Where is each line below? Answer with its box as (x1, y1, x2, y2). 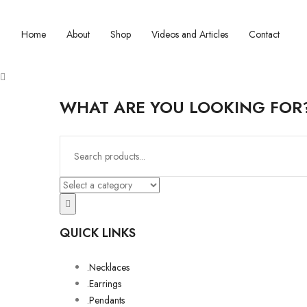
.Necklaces (87, 260, 130, 274)
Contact (249, 27, 280, 41)
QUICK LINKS (60, 224, 136, 242)
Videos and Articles (151, 27, 228, 41)
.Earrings (87, 277, 121, 291)
